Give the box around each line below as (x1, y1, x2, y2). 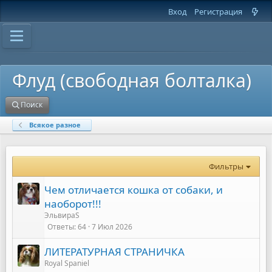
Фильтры (209, 161, 244, 172)
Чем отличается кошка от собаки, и (44, 183, 223, 197)
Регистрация (194, 6, 243, 17)
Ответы (47, 222, 74, 232)
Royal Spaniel (44, 258, 89, 268)
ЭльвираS (44, 210, 80, 220)
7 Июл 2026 (92, 222, 132, 232)
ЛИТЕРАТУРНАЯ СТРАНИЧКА (44, 245, 185, 259)
